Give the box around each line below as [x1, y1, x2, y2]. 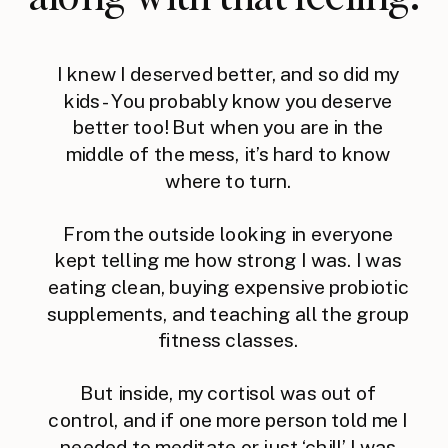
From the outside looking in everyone [63, 222, 394, 245]
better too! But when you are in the [72, 115, 384, 139]
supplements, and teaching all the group [46, 302, 410, 325]
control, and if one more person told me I [48, 408, 409, 431]
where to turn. [165, 169, 292, 192]
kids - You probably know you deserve [63, 89, 393, 112]
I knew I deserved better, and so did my [57, 62, 400, 86]
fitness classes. [158, 328, 299, 352]
